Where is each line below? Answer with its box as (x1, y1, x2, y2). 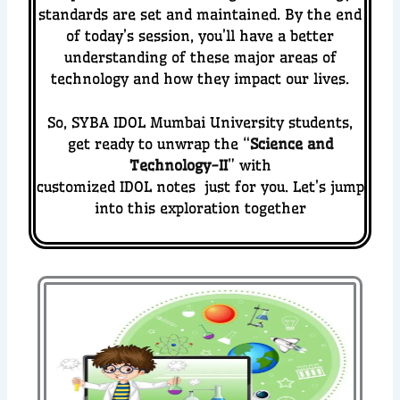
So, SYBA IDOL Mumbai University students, (47, 113, 353, 132)
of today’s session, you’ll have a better (66, 26, 334, 45)
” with (227, 156, 271, 175)
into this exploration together (94, 199, 306, 218)
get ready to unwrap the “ (67, 135, 250, 154)
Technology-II (129, 156, 228, 175)
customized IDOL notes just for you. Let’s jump (36, 178, 364, 196)
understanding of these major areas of (63, 47, 337, 66)
